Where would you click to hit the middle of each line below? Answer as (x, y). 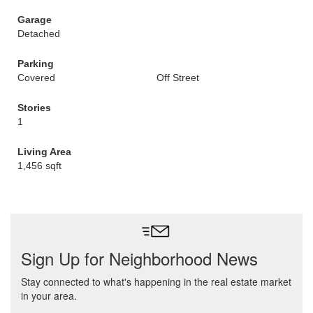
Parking (36, 64)
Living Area (44, 152)
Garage (35, 20)
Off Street (178, 78)
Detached (39, 34)
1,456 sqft (39, 166)
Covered (36, 78)
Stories (34, 108)
